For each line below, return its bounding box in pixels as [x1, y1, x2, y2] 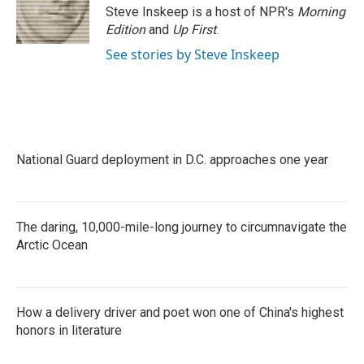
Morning [297, 4, 345, 19]
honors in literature [16, 323, 122, 338]
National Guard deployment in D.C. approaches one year [16, 152, 328, 167]
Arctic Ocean [16, 237, 88, 253]
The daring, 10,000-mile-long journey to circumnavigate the [16, 219, 347, 235]
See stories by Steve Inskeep [106, 45, 279, 63]
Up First [172, 22, 216, 37]
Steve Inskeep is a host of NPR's [106, 4, 297, 19]
